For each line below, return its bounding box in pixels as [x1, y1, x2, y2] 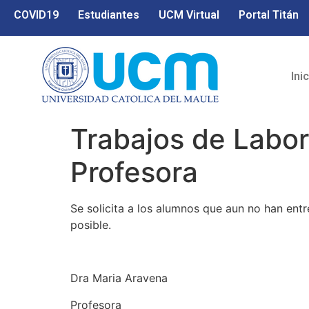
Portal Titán [239, 8, 299, 21]
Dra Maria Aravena [70, 271, 168, 286]
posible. [70, 218, 111, 232]
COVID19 [14, 8, 59, 21]
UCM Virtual [159, 8, 219, 21]
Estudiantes [78, 8, 139, 21]
